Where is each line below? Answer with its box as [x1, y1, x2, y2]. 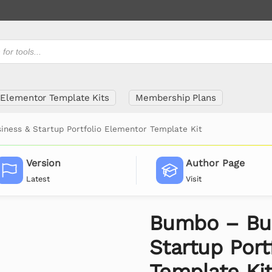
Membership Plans [135, 92, 216, 103]
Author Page [186, 157, 245, 169]
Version [25, 157, 61, 169]
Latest [25, 174, 50, 183]
